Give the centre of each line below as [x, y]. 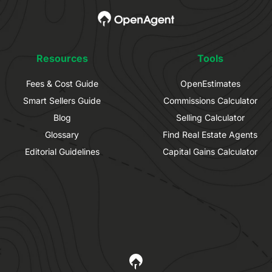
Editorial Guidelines [62, 152]
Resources [62, 59]
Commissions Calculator [210, 101]
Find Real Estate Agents [210, 135]
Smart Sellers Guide [62, 101]
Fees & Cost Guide [62, 84]
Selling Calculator [210, 118]
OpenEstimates [210, 84]
